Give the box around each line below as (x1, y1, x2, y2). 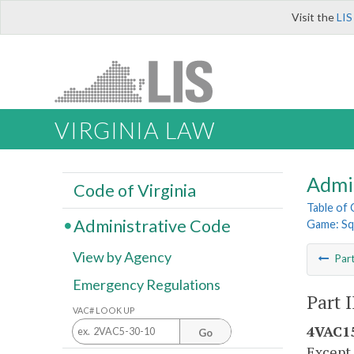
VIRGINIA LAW (55, 117, 215, 145)
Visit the (292, 10, 337, 24)
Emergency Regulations (73, 276, 220, 294)
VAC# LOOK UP (73, 304, 135, 315)
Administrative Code (73, 215, 231, 236)
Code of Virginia (73, 179, 196, 201)
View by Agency (73, 248, 171, 266)
